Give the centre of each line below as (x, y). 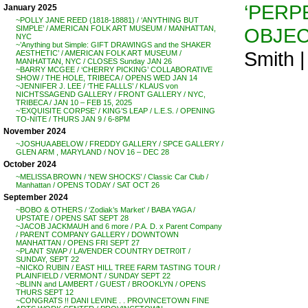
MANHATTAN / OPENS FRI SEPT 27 (78, 243)
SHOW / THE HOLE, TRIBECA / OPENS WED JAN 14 (107, 78)
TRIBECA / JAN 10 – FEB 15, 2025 (74, 102)
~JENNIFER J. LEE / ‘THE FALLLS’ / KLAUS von (97, 86)
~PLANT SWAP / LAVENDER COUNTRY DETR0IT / (103, 251)
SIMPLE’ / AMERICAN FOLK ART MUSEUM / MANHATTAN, (116, 28)
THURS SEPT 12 (45, 292)
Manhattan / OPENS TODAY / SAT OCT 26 (88, 185)
